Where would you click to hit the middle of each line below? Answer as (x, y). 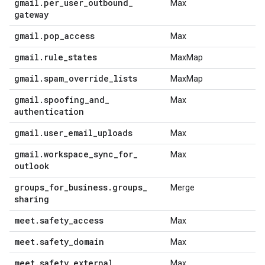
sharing (32, 199)
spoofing (64, 100)
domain (89, 242)
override (89, 78)
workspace (66, 154)
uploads (115, 133)
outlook (32, 166)
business (88, 187)
